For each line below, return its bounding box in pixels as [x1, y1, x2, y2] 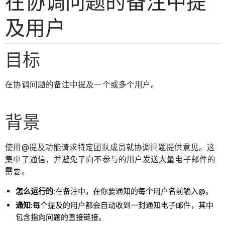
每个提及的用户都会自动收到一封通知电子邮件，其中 [33, 200, 214, 210]
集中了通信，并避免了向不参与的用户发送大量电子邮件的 [5, 154, 215, 164]
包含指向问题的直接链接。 [16, 212, 106, 222]
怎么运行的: [16, 186, 56, 196]
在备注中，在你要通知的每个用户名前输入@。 [55, 186, 213, 196]
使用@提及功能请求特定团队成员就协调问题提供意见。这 [5, 142, 215, 152]
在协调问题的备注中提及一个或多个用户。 [5, 80, 159, 90]
